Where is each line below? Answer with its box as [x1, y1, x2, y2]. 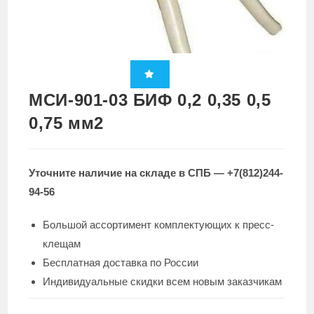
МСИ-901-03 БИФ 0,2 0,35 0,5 [29, 90, 271, 109]
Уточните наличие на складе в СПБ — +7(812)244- [29, 166, 284, 179]
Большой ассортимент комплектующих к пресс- [43, 218, 275, 231]
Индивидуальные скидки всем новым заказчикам [43, 275, 282, 287]
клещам [43, 237, 81, 250]
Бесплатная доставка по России [43, 256, 199, 268]
